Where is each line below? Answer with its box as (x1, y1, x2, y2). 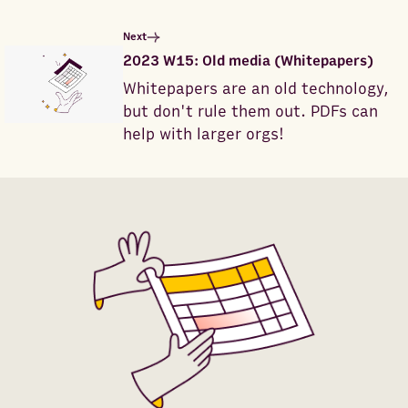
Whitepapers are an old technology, (123, 79, 390, 99)
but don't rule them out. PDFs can (123, 102, 379, 122)
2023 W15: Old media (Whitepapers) (123, 52, 374, 71)
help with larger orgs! (123, 125, 285, 145)
